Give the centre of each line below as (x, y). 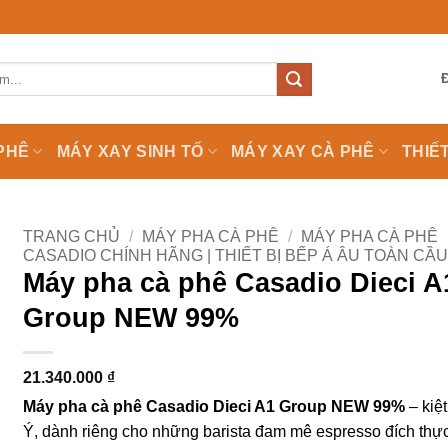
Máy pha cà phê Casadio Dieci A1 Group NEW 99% (214, 406)
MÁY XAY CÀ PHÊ (303, 151)
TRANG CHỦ (72, 236)
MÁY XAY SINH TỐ (130, 151)
